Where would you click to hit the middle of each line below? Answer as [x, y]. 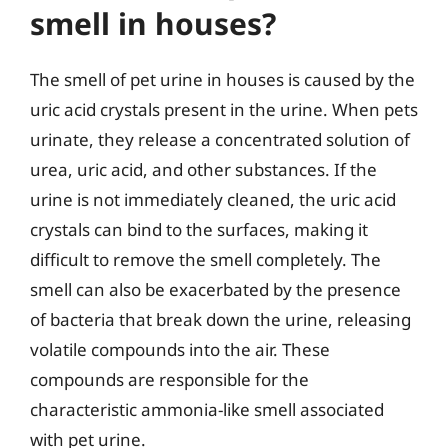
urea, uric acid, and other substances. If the [203, 169]
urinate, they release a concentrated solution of [220, 139]
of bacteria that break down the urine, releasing [220, 319]
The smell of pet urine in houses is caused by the [222, 79]
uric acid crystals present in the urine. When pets [224, 109]
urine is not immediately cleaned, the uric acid [213, 199]
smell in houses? [153, 23]
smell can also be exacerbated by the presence [215, 289]
